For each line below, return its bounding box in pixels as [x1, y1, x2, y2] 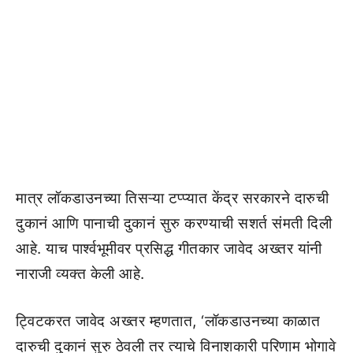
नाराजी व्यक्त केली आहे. [16, 264, 145, 283]
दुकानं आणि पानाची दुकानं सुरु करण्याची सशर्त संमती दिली [16, 214, 332, 232]
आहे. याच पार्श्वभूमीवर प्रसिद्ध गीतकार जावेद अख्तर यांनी [16, 239, 322, 258]
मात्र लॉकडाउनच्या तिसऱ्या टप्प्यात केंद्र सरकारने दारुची [16, 188, 329, 207]
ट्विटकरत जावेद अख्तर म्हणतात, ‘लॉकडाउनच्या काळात [16, 312, 320, 330]
